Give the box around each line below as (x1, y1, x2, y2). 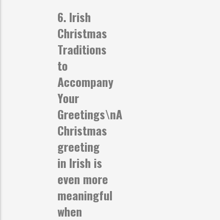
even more (57, 169, 108, 188)
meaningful (57, 186, 112, 204)
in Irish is (57, 153, 102, 171)
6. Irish (57, 7, 91, 26)
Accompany (57, 72, 113, 90)
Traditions (57, 40, 107, 58)
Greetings (57, 105, 105, 123)
